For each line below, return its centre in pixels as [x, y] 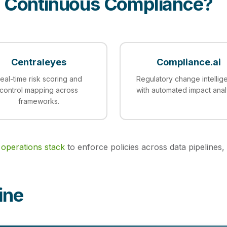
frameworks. [39, 101]
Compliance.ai [188, 62]
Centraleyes [39, 62]
